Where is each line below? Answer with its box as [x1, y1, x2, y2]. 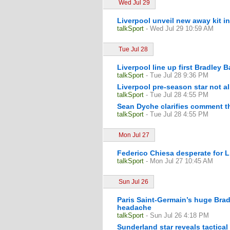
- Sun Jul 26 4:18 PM [146, 212, 209, 219]
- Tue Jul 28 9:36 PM [146, 71, 208, 79]
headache [117, 203, 151, 212]
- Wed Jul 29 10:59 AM [146, 25, 214, 32]
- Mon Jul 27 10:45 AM [146, 157, 213, 165]
